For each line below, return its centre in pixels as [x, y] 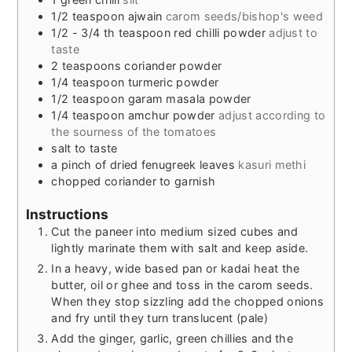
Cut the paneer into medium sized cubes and [174, 231]
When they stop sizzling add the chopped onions [188, 301]
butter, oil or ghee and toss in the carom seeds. [182, 284]
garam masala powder [189, 99]
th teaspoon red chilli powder [184, 33]
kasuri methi [272, 165]
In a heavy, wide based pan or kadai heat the [176, 268]
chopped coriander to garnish [134, 181]
